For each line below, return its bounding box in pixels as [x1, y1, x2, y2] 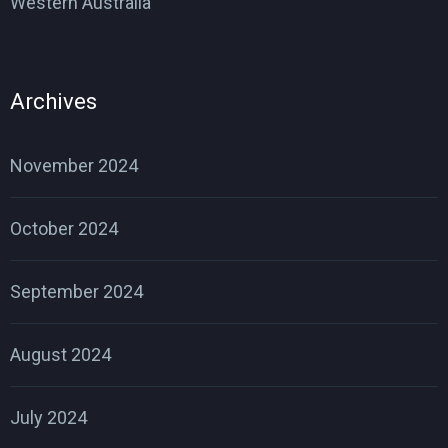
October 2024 [10, 217, 118, 239]
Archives [10, 88, 97, 114]
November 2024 [10, 154, 138, 176]
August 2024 [10, 343, 111, 365]
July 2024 [10, 406, 87, 428]
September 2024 [10, 280, 143, 302]
